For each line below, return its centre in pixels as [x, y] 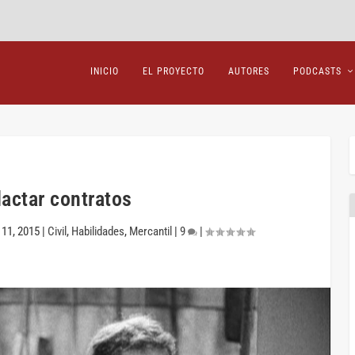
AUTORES [248, 71]
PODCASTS [317, 71]
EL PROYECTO [173, 71]
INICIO [104, 71]
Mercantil [150, 231]
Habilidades [97, 231]
